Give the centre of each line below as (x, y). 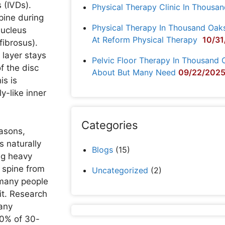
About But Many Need (134, 72)
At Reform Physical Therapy (146, 40)
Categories (110, 125)
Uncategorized (120, 170)
